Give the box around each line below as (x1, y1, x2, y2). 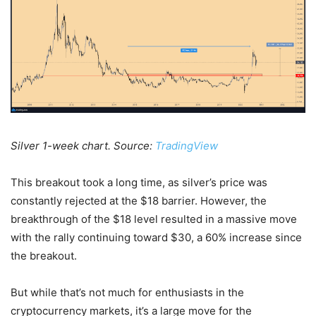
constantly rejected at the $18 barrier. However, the (11, 194, 267, 208)
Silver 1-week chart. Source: (11, 139, 155, 153)
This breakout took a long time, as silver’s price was (11, 176, 267, 190)
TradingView (155, 139, 218, 153)
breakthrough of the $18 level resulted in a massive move (11, 212, 297, 226)
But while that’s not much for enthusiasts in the (11, 286, 244, 300)
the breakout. (11, 249, 77, 263)
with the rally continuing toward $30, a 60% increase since (11, 231, 302, 245)
